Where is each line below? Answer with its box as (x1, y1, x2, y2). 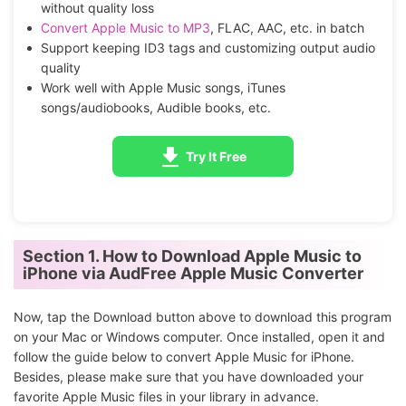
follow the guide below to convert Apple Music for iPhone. (14, 349, 354, 365)
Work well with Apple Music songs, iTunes (40, 80, 285, 96)
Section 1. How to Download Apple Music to (23, 246, 362, 266)
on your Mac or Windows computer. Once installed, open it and (14, 329, 385, 345)
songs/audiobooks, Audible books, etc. (40, 100, 271, 116)
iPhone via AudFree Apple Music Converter (23, 264, 363, 284)
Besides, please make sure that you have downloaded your (14, 369, 363, 385)
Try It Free (186, 149, 246, 165)
